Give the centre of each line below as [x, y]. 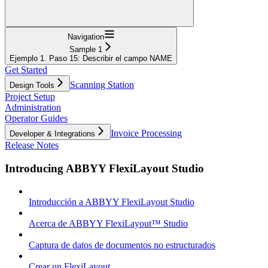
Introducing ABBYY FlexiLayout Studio [104, 168]
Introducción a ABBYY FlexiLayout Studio [112, 202]
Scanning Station [102, 84]
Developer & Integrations [52, 133]
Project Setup [30, 96]
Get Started [26, 69]
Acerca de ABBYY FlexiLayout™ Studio [108, 224]
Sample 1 [86, 49]
